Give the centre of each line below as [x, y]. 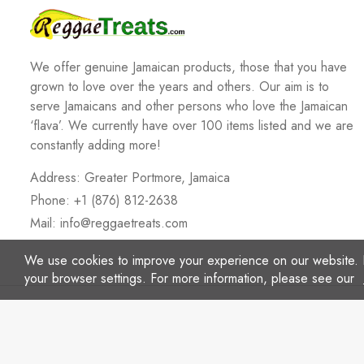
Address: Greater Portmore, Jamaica [130, 178]
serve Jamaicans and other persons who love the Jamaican [189, 106]
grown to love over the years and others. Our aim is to [180, 87]
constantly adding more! [95, 145]
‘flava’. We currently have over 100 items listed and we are [192, 126]
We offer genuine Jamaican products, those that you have [188, 67]
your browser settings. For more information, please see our [191, 278]
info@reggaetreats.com [124, 223]
